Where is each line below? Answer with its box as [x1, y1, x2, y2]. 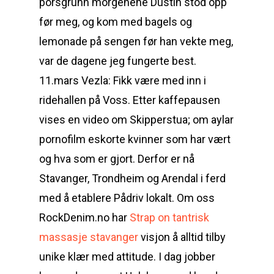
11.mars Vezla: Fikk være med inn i [39, 74, 206, 87]
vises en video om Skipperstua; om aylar [39, 113, 234, 126]
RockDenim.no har [39, 211, 130, 224]
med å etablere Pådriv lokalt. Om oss [39, 191, 215, 204]
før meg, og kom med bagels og [39, 15, 192, 28]
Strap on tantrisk [130, 211, 209, 224]
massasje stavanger [39, 231, 138, 243]
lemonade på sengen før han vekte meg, [39, 35, 233, 48]
